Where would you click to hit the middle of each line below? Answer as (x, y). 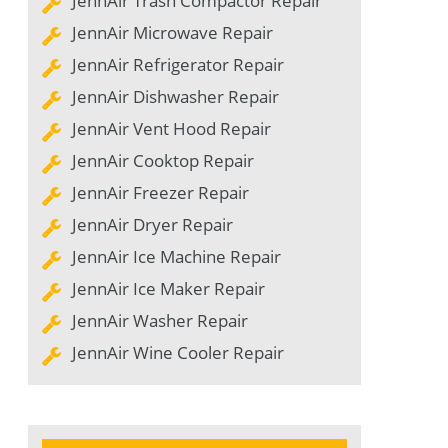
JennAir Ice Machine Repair (176, 257)
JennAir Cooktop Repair (163, 161)
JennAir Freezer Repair (160, 193)
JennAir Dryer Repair (152, 225)
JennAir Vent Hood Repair (171, 129)
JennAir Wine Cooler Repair (178, 353)
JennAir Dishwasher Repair (175, 97)
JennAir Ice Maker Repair (168, 289)
